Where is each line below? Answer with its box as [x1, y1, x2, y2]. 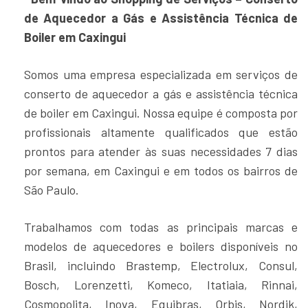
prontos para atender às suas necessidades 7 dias [24, 144, 298, 159]
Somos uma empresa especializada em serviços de [24, 67, 298, 82]
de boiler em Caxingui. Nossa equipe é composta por [24, 105, 298, 121]
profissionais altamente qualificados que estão [24, 124, 298, 140]
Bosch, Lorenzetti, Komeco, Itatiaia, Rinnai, [24, 277, 298, 293]
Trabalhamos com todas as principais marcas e [24, 219, 298, 235]
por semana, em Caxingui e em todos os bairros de [24, 163, 298, 179]
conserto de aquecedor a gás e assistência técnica [24, 86, 298, 102]
